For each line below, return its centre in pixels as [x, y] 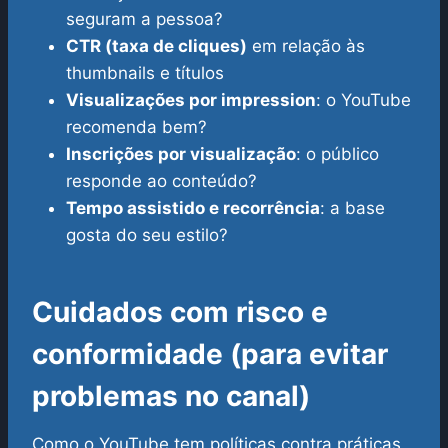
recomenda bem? [136, 127]
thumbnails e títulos [145, 73]
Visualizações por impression [191, 100]
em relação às [306, 46]
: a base [352, 208]
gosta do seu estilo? [147, 235]
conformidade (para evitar [210, 354]
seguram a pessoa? [144, 19]
